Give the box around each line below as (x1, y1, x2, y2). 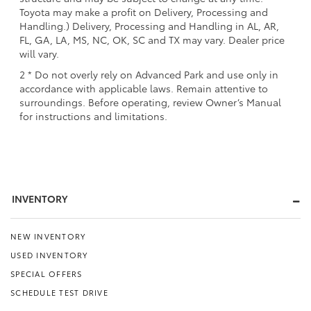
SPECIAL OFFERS (10, 267, 83, 279)
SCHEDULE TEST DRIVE (10, 286, 108, 298)
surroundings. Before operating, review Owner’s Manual (19, 94, 281, 109)
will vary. (19, 46, 59, 60)
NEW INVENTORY (10, 230, 86, 242)
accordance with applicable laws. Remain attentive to (19, 81, 268, 95)
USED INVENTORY (10, 249, 88, 260)
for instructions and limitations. (19, 108, 167, 123)
